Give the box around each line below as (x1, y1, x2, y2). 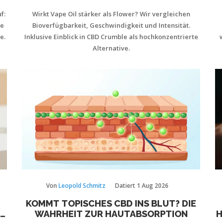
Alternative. (92, 44, 130, 53)
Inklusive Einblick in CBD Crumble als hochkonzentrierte (24, 32, 198, 41)
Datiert (115, 181, 137, 190)
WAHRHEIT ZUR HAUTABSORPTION (34, 208, 188, 219)
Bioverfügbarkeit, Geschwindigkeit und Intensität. (32, 21, 190, 30)
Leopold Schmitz (58, 181, 106, 190)
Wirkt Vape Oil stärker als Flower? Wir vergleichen (32, 9, 190, 18)
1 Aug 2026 (137, 181, 168, 190)
